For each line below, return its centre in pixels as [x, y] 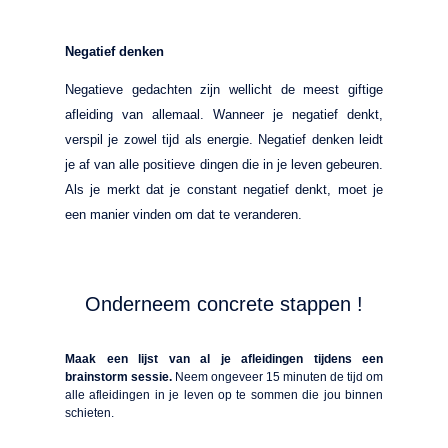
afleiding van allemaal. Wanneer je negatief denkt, [224, 114]
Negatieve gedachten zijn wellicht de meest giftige [224, 89]
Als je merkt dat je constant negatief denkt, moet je [224, 189]
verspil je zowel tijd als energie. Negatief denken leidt [224, 139]
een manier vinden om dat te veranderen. [183, 214]
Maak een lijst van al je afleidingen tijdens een [224, 358]
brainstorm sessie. [120, 376]
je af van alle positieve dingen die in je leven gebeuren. [224, 164]
